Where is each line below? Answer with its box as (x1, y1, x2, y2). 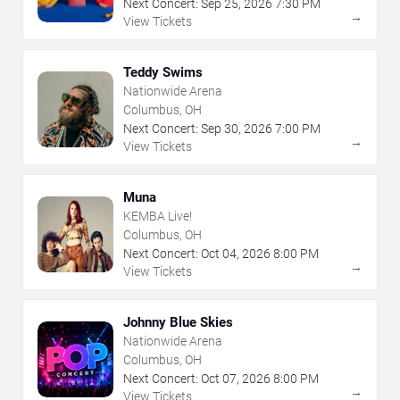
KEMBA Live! (123, 209, 192, 224)
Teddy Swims (123, 64, 203, 81)
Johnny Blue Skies (123, 314, 233, 331)
